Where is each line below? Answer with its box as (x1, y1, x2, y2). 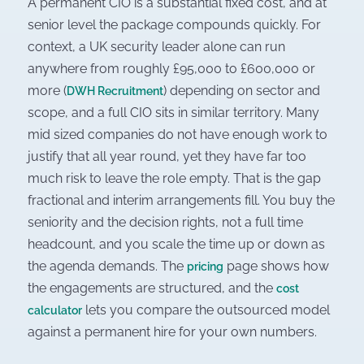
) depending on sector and (163, 83, 320, 99)
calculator (28, 304, 82, 318)
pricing (187, 260, 223, 274)
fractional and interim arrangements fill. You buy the (28, 193, 335, 209)
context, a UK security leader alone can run (28, 39, 285, 55)
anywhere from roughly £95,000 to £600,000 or (28, 61, 315, 77)
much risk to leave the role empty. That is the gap (28, 171, 321, 187)
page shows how (223, 258, 329, 275)
